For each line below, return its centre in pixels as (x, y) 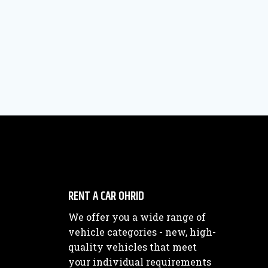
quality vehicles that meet (133, 247)
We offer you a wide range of (137, 217)
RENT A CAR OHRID (106, 197)
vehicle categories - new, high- (142, 232)
